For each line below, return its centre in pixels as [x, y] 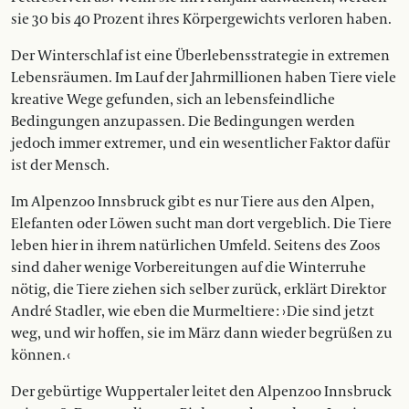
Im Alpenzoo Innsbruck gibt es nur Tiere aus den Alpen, [193, 202]
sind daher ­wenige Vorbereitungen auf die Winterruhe [189, 268]
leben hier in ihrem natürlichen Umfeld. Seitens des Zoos [196, 246]
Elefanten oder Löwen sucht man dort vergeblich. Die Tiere [201, 224]
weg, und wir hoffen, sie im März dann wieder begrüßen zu [202, 334]
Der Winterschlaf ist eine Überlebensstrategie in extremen [200, 56]
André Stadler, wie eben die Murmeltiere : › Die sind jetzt [193, 312]
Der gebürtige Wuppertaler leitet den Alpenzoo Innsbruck [201, 392]
